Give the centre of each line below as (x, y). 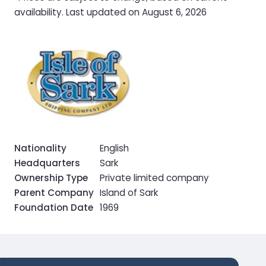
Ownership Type (51, 178)
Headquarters (47, 163)
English (114, 148)
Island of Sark (129, 193)
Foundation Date (54, 208)
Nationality (40, 148)
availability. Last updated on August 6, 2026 (110, 12)
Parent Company (54, 193)
